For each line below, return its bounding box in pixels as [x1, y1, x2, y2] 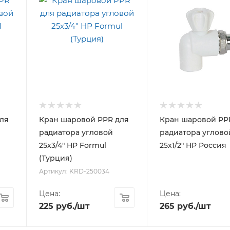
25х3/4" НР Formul [39, 140, 107, 150]
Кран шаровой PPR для [39, 114, 129, 124]
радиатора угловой [39, 127, 113, 137]
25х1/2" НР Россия [160, 140, 226, 150]
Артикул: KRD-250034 [39, 167, 110, 175]
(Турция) [39, 153, 73, 163]
